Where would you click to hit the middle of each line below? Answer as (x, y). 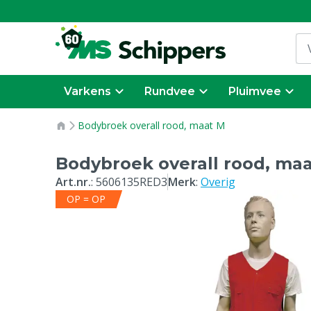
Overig (218, 182)
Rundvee (170, 91)
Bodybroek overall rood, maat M (151, 125)
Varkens (87, 91)
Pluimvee (255, 91)
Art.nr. (73, 182)
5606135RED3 (132, 182)
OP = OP (86, 199)
